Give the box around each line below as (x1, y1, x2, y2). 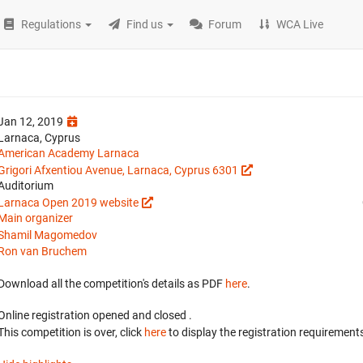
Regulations (21, 18, 82, 31)
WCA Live (276, 18, 324, 31)
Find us (126, 18, 164, 31)
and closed (132, 309, 189, 322)
